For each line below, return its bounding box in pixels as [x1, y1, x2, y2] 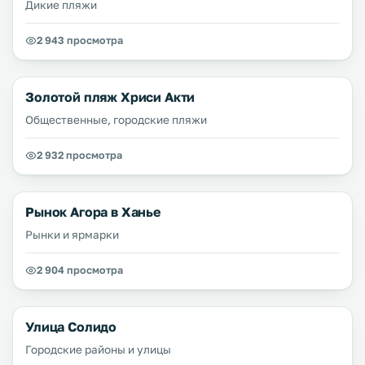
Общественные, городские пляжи [25, 113, 207, 126]
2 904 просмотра [37, 264, 123, 276]
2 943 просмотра [37, 34, 123, 46]
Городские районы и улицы [25, 343, 171, 356]
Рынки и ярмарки [25, 228, 119, 241]
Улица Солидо [25, 319, 117, 335]
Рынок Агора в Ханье [25, 204, 161, 220]
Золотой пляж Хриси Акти [25, 89, 196, 105]
